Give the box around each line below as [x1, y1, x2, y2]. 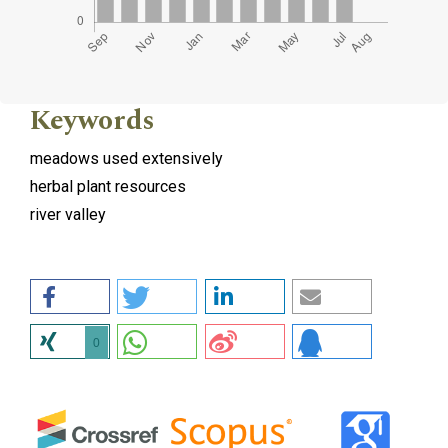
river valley [30, 205, 106, 225]
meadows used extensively [30, 149, 223, 169]
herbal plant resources [30, 177, 186, 197]
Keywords [30, 99, 155, 143]
